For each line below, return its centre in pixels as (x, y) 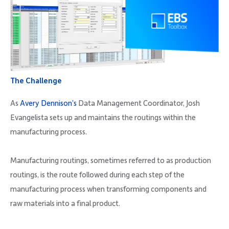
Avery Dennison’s (48, 104)
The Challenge (36, 81)
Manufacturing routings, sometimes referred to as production (111, 161)
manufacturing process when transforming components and (108, 189)
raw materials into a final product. (65, 204)
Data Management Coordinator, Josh (138, 104)
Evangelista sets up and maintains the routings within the (103, 118)
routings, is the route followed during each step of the (97, 175)
